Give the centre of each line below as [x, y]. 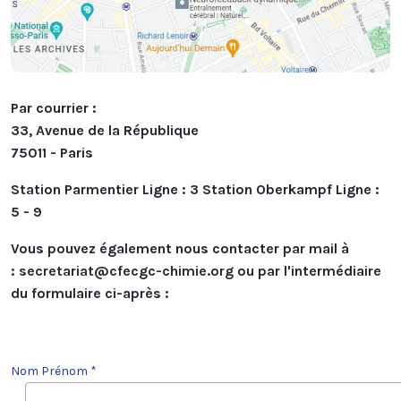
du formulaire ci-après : [90, 294]
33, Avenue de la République [105, 131]
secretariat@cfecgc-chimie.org [126, 271]
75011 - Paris [52, 153]
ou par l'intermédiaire [307, 271]
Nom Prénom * [54, 371]
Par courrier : [54, 108]
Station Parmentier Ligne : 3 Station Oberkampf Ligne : [195, 190]
